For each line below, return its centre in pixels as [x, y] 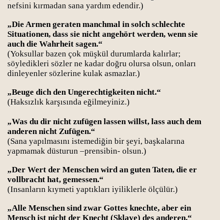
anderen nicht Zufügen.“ [51, 131]
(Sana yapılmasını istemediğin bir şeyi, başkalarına [96, 141]
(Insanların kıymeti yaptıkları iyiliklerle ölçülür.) [93, 189]
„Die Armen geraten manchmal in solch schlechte [96, 24]
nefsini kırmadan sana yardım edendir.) [75, 6]
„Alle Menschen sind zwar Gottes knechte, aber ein [99, 208]
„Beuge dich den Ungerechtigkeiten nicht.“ [84, 92]
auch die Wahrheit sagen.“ [55, 44]
